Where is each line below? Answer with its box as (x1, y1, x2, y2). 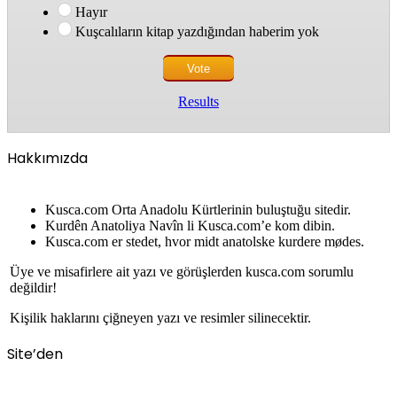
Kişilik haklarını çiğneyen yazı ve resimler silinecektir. (10, 309, 311, 325)
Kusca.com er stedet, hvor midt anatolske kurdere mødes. (45, 233, 364, 249)
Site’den (7, 343, 63, 364)
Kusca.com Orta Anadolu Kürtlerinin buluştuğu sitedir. (45, 201, 351, 217)
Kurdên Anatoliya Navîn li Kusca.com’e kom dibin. (45, 217, 335, 233)
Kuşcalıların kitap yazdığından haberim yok (72, 23, 320, 39)
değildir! (10, 279, 57, 295)
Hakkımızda (7, 147, 88, 168)
